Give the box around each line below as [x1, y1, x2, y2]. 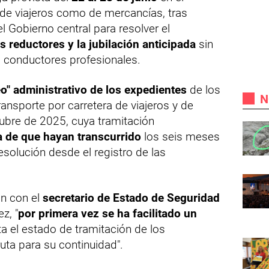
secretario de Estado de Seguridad [43, 191, 220, 205]
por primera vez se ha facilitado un [18, 207, 197, 221]
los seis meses [141, 130, 220, 144]
